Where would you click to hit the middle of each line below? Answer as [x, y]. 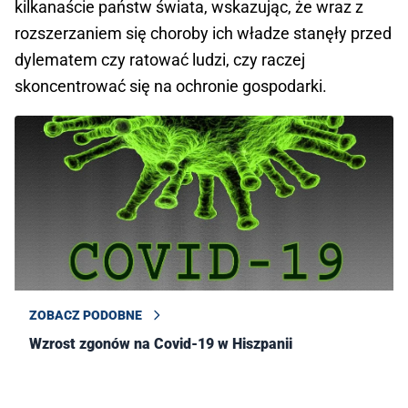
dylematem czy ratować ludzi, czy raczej [160, 60]
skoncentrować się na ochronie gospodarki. [171, 87]
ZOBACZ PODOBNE [86, 316]
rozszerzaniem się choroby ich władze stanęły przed [203, 34]
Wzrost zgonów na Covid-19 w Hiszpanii [161, 344]
